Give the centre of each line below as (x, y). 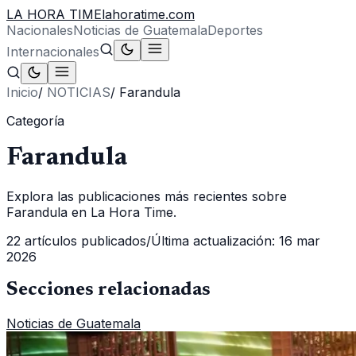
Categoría (35, 121)
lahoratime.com (148, 14)
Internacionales (53, 52)
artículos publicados (83, 240)
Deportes (235, 30)
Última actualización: (213, 240)
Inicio (22, 92)
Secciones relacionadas (108, 290)
